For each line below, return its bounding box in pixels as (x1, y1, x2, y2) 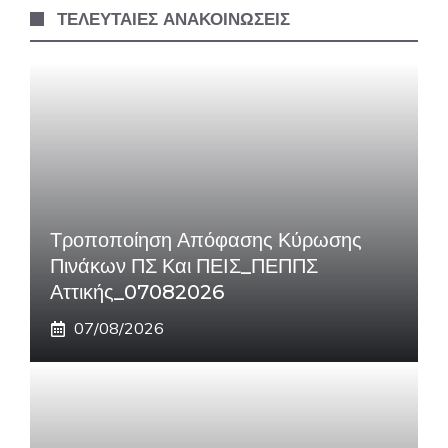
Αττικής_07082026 (50, 280, 224, 304)
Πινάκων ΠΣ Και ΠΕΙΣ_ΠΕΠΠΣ (50, 254, 318, 278)
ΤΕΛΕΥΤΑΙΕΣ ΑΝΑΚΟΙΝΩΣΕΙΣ (57, 9, 291, 29)
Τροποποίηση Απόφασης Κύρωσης (50, 228, 362, 252)
